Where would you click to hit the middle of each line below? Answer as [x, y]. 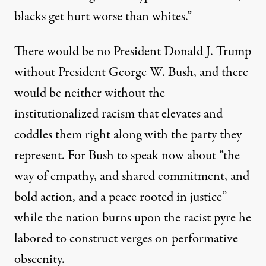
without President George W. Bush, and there [131, 73]
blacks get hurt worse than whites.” [103, 17]
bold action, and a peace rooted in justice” [121, 197]
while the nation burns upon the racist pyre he [133, 218]
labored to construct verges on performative [126, 239]
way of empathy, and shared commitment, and [132, 177]
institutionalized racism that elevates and [118, 114]
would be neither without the [90, 94]
